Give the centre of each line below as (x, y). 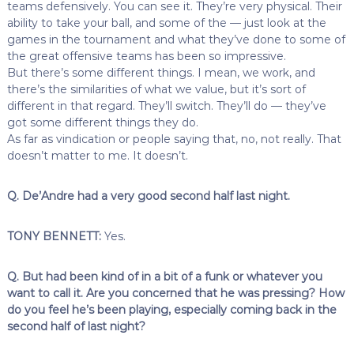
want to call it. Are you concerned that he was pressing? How (175, 293)
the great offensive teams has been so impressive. (146, 56)
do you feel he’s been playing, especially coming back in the (171, 309)
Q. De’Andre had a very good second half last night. (148, 196)
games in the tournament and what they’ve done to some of (176, 39)
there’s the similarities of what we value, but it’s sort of (156, 89)
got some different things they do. (102, 122)
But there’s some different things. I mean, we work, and (161, 72)
